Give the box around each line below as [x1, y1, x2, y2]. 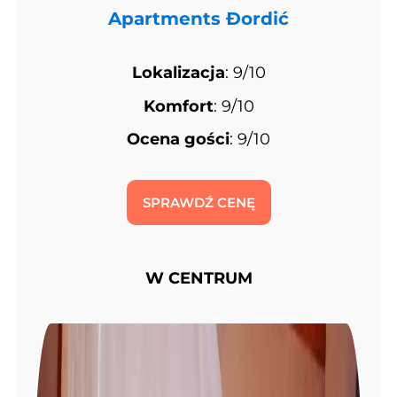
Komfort [143, 96, 214, 116]
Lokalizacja [131, 63, 225, 83]
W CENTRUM [144, 269, 253, 289]
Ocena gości [127, 128, 230, 149]
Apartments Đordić [108, 8, 289, 30]
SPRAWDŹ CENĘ [142, 194, 255, 212]
